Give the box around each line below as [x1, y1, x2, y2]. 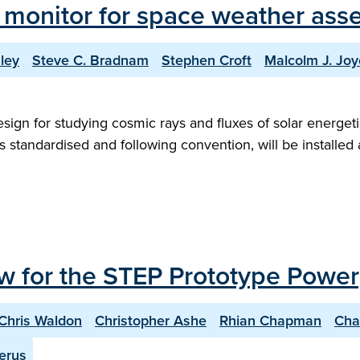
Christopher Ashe [95, 310, 207, 330]
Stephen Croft [162, 50, 252, 70]
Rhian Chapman [219, 310, 321, 330]
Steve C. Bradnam [32, 50, 149, 70]
